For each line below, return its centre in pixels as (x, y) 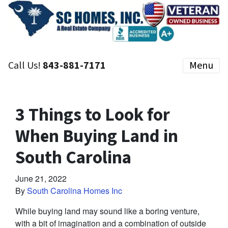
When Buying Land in (97, 137)
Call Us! (25, 66)
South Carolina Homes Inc (75, 191)
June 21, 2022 (41, 179)
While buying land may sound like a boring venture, (107, 211)
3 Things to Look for (93, 115)
